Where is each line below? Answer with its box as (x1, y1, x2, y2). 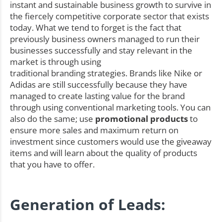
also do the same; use (10, 113, 95, 125)
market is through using (10, 56, 101, 68)
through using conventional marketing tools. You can (10, 102, 211, 113)
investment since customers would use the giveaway (10, 136, 212, 148)
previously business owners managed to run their (10, 33, 200, 45)
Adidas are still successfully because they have (10, 79, 187, 91)
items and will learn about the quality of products (10, 147, 197, 159)
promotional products (95, 113, 188, 125)
